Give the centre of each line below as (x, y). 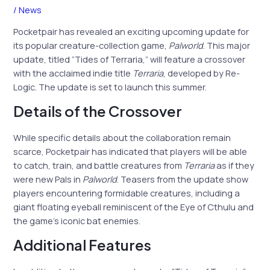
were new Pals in (48, 179)
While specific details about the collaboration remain (122, 137)
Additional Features (83, 244)
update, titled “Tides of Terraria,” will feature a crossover (130, 59)
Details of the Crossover (98, 111)
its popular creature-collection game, (91, 46)
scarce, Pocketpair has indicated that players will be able (130, 151)
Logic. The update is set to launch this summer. (110, 87)
